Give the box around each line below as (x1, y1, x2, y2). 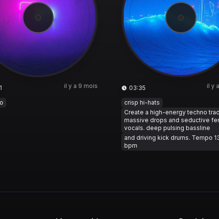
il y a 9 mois (64, 82, 98, 89)
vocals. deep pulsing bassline (124, 124, 210, 131)
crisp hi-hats (124, 99, 160, 106)
